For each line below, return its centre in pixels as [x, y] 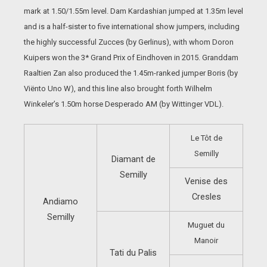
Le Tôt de [206, 138]
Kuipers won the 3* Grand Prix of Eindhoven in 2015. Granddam [131, 58]
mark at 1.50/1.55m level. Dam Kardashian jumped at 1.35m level [133, 11]
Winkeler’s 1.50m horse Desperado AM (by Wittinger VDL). [124, 104]
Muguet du [206, 225]
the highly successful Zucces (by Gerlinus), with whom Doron [129, 42]
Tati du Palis [133, 253]
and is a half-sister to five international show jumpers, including [132, 27]
